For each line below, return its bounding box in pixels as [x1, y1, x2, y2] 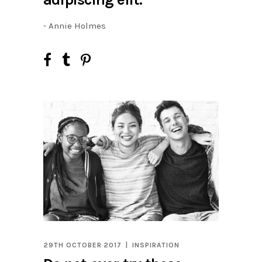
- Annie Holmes [43, 20, 106, 32]
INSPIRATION [132, 241, 180, 250]
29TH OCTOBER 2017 [43, 241, 122, 250]
